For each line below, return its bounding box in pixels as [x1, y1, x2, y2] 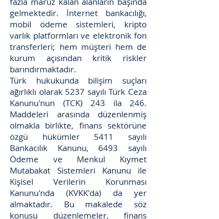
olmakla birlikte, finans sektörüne [10, 120, 147, 131]
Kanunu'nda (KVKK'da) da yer [10, 187, 147, 198]
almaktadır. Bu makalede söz [10, 198, 147, 210]
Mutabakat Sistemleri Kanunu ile [10, 165, 147, 176]
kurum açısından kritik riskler [10, 52, 147, 64]
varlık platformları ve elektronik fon [10, 30, 147, 41]
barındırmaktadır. [10, 64, 76, 75]
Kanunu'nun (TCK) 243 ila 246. [10, 97, 147, 109]
